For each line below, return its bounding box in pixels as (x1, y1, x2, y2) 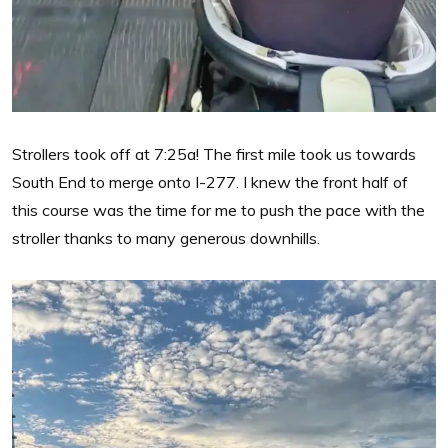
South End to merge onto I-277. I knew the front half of (12, 171, 408, 192)
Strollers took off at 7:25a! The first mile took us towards (12, 143, 416, 164)
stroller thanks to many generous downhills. (12, 227, 320, 248)
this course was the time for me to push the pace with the (12, 199, 425, 220)
